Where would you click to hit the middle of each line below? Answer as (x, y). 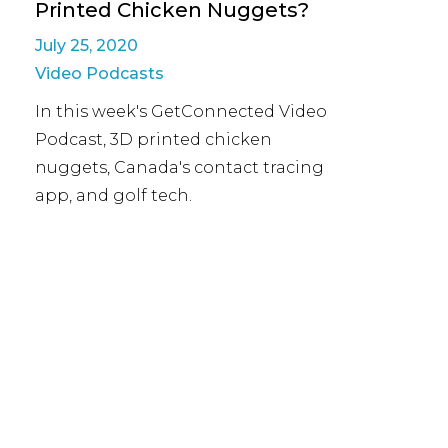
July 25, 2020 (86, 45)
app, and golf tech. (113, 195)
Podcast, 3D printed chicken (153, 139)
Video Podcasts (99, 73)
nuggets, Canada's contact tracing (179, 167)
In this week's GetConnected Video (181, 111)
